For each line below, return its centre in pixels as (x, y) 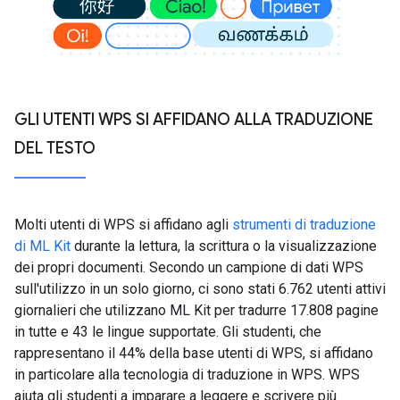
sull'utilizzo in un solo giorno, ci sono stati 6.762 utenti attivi (200, 288)
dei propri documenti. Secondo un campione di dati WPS (189, 267)
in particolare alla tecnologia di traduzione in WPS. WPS (187, 374)
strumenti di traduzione (304, 224)
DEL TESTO (55, 148)
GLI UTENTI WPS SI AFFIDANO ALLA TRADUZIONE (194, 119)
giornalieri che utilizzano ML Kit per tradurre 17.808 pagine (196, 310)
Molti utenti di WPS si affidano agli (123, 224)
